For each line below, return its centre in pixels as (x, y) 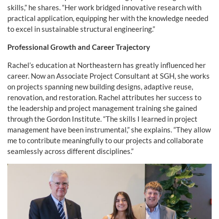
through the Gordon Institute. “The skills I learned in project (102, 119)
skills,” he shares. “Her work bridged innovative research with (104, 8)
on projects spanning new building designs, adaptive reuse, (100, 87)
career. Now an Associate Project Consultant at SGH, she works (109, 76)
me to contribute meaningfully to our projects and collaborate (105, 141)
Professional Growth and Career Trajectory (79, 47)
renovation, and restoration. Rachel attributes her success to (104, 98)
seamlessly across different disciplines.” (70, 151)
